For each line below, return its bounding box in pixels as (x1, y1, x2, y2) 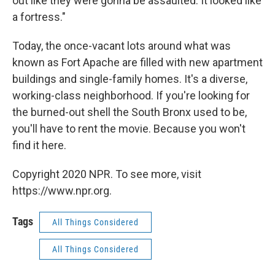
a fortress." (12, 10, 66, 24)
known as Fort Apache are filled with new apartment (12, 56, 263, 69)
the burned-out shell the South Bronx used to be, (12, 106, 247, 119)
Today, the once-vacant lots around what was (12, 39, 231, 53)
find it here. (12, 139, 66, 152)
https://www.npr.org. (12, 184, 112, 198)
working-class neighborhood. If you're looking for (12, 89, 250, 103)
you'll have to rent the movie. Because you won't (12, 122, 246, 136)
